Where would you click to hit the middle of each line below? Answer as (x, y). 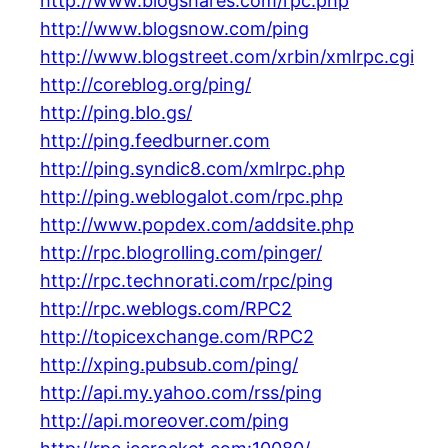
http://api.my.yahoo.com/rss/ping (181, 393)
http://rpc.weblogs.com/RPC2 (166, 309)
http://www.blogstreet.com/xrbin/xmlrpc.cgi (227, 57)
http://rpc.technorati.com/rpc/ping (186, 281)
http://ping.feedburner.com (155, 141)
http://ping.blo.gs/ (116, 113)
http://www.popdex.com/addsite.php (197, 225)
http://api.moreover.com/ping (164, 421)
